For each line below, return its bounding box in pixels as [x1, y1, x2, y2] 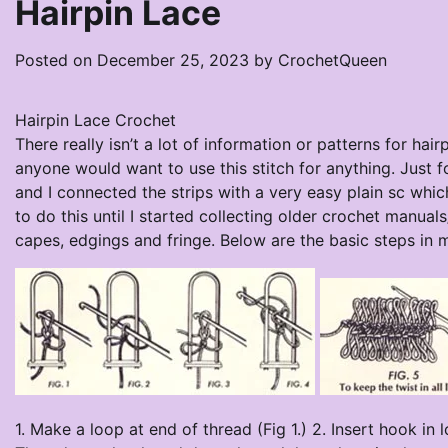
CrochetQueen [278, 50, 387, 70]
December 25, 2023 [97, 50, 249, 70]
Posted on [15, 50, 97, 70]
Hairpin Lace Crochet [15, 110, 176, 130]
